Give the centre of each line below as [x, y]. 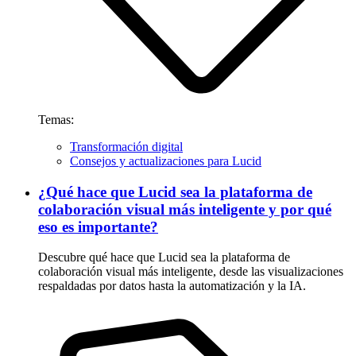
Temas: [56, 119]
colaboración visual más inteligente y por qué [185, 209]
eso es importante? [98, 226]
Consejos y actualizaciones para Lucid [166, 161]
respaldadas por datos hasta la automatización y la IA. [172, 286]
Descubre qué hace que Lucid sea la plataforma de [164, 257]
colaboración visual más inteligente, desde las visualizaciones [191, 272]
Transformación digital [126, 146]
